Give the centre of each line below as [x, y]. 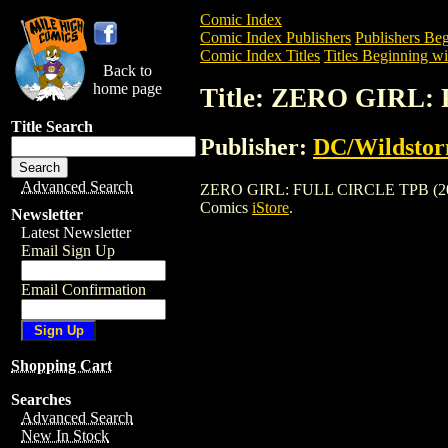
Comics [226, 207]
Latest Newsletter [76, 232]
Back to [127, 70]
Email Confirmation [83, 289]
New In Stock [65, 435]
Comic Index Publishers [275, 37]
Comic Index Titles [260, 55]
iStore [270, 207]
